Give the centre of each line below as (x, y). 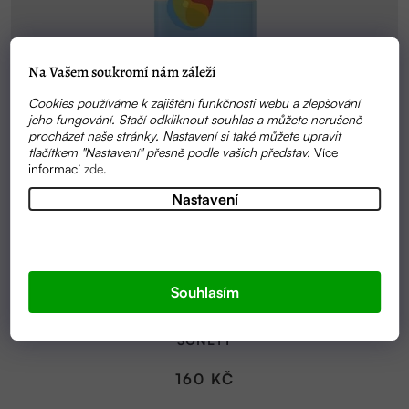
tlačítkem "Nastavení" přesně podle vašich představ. (172, 152)
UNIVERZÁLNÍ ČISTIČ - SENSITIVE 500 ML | (204, 322)
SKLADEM (204, 304)
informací (57, 168)
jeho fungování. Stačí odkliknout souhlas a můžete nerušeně (195, 119)
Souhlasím (204, 292)
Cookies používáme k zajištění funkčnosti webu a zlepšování (194, 102)
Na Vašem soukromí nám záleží (123, 72)
